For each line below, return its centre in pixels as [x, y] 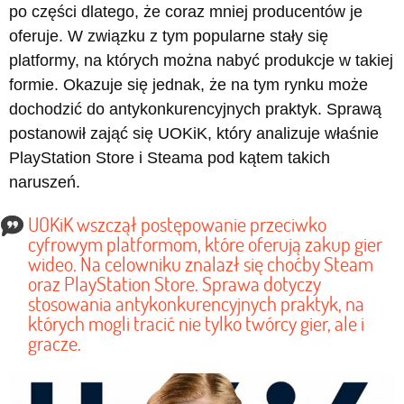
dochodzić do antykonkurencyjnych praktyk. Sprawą [195, 110]
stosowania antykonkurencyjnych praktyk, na [196, 304]
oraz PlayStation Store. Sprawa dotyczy [174, 284]
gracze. [55, 344]
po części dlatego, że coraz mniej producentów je [186, 12]
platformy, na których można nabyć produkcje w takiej [201, 61]
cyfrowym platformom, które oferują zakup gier [205, 244]
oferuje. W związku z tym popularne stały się [169, 37]
